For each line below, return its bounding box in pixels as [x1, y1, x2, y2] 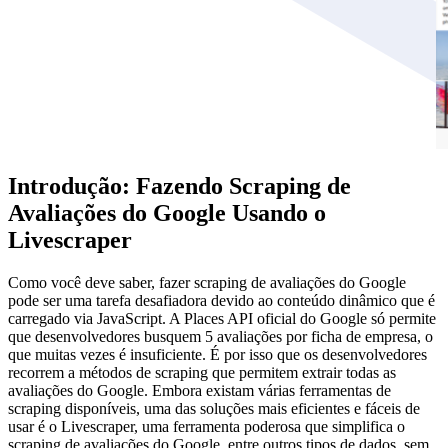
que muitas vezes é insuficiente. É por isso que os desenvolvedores [8, 345, 427, 363]
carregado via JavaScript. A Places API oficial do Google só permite [8, 309, 436, 327]
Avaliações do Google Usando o [8, 199, 326, 226]
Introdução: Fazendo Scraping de [8, 172, 351, 199]
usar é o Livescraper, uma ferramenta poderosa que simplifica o [8, 417, 405, 435]
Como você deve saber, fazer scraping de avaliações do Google [8, 273, 406, 291]
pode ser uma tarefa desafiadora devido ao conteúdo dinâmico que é [8, 291, 435, 309]
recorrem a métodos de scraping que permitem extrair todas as [8, 363, 396, 381]
